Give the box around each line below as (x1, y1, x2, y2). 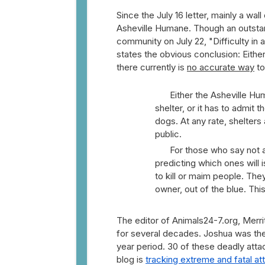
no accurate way (187, 62, 254, 73)
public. (155, 128, 182, 140)
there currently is (117, 62, 187, 73)
